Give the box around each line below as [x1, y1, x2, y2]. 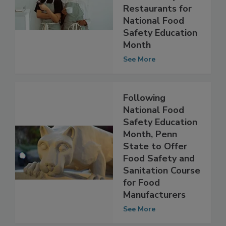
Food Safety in [123, 12, 186, 24]
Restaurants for [123, 24, 192, 36]
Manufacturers [123, 210, 186, 222]
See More [123, 76, 155, 86]
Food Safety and [123, 174, 195, 186]
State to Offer [123, 161, 187, 174]
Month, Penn [123, 149, 177, 162]
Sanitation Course [123, 186, 200, 198]
